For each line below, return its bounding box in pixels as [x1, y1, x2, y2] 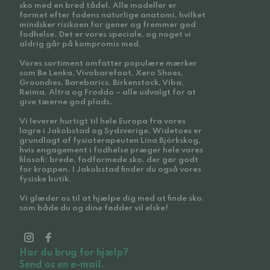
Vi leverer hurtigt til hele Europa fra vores [19, 118, 186, 125]
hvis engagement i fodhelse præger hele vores [19, 146, 203, 154]
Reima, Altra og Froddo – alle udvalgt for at [19, 89, 196, 96]
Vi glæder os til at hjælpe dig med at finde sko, [19, 195, 204, 202]
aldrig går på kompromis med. [19, 40, 142, 48]
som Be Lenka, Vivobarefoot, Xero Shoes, [19, 69, 183, 77]
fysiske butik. [19, 175, 72, 183]
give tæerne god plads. [19, 98, 113, 106]
